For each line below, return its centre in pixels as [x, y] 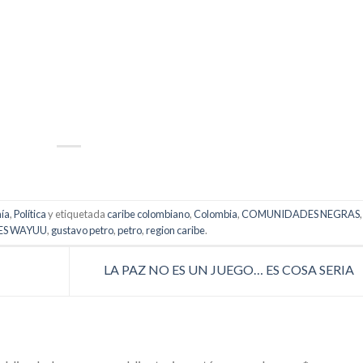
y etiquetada [76, 214]
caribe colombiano [148, 214]
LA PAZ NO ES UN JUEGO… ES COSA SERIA [230, 269]
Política [30, 214]
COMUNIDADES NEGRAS [300, 214]
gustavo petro [82, 230]
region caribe [175, 230]
